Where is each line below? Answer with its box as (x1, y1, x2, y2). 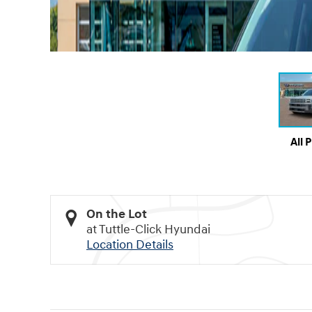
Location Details (86, 236, 173, 253)
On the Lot (86, 205, 147, 222)
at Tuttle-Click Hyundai (86, 221, 210, 237)
